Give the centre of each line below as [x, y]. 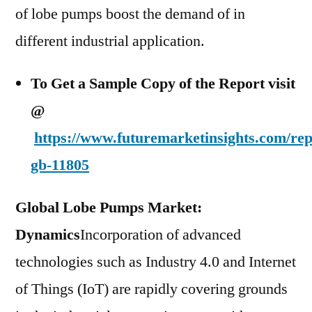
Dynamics [48, 235]
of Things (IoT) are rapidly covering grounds [151, 289]
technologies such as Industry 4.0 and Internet [156, 262]
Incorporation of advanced [161, 235]
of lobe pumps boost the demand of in [130, 14]
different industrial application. [110, 41]
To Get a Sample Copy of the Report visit [163, 84]
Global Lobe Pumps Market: [109, 208]
